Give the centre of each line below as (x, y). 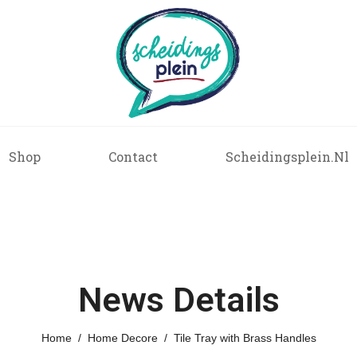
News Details (178, 299)
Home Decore (122, 337)
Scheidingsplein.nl (287, 157)
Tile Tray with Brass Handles (245, 337)
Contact (133, 157)
